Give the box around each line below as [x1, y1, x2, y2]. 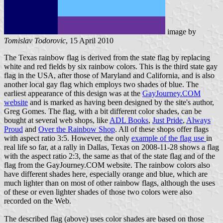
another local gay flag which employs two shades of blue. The [4, 80, 199, 89]
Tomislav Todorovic [4, 36, 66, 45]
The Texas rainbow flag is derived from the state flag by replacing [4, 53, 210, 62]
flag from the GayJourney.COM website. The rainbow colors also [4, 161, 210, 170]
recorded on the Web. [4, 197, 71, 206]
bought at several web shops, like [4, 116, 110, 125]
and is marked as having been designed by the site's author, [28, 98, 214, 107]
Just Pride [152, 116, 183, 125]
